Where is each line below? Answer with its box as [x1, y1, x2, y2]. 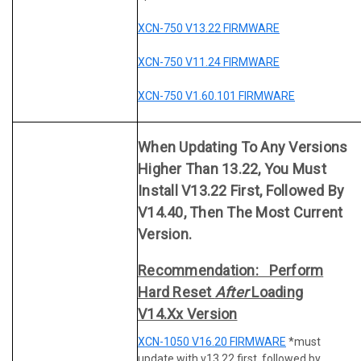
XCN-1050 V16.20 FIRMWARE [138, 334, 286, 348]
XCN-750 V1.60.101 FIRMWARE [138, 89, 295, 102]
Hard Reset [138, 283, 215, 301]
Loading [248, 283, 303, 301]
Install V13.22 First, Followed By [138, 182, 345, 200]
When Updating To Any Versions [138, 139, 348, 156]
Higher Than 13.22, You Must [138, 160, 326, 178]
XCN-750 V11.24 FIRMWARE [138, 55, 280, 68]
